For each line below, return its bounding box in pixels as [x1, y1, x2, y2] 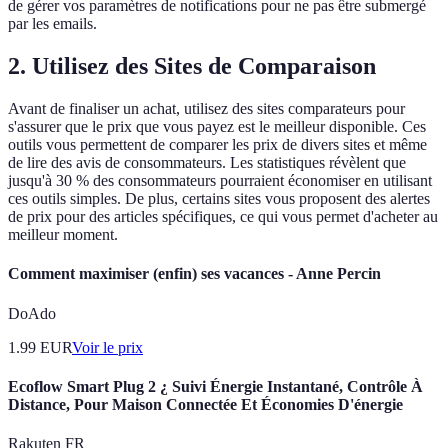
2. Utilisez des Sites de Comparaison [8, 53, 376, 80]
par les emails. [8, 15, 97, 33]
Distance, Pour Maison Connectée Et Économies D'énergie [8, 395, 403, 413]
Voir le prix [72, 338, 143, 356]
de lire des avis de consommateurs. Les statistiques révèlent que [8, 154, 406, 172]
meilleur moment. [8, 226, 118, 244]
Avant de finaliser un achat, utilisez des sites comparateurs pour [8, 100, 405, 118]
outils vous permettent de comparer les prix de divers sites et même [8, 136, 427, 154]
